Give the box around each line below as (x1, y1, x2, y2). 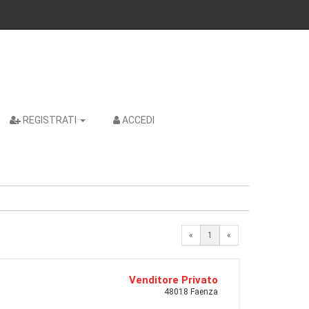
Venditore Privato (129, 274, 218, 286)
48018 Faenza (164, 287, 218, 297)
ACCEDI (122, 114, 154, 126)
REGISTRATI (23, 114, 77, 126)
